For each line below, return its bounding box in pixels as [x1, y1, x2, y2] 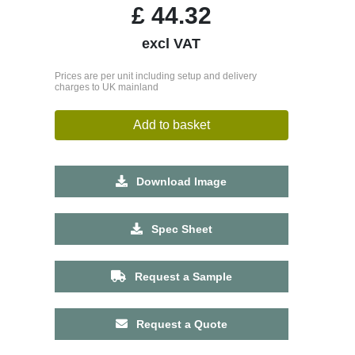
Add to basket [132, 117, 210, 132]
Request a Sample [131, 269, 232, 283]
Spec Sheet [147, 222, 212, 235]
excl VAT [142, 35, 201, 52]
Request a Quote [132, 317, 227, 330]
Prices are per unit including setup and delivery [54, 70, 257, 82]
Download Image [133, 174, 227, 188]
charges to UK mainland [54, 81, 158, 93]
